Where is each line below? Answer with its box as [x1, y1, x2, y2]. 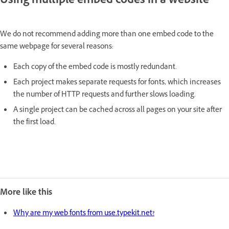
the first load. [13, 117, 56, 129]
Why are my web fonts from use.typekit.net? [13, 208, 154, 220]
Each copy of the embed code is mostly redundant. [13, 62, 177, 74]
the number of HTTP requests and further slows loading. [13, 89, 196, 102]
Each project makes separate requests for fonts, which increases [13, 77, 221, 89]
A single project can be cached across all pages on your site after [13, 105, 222, 117]
